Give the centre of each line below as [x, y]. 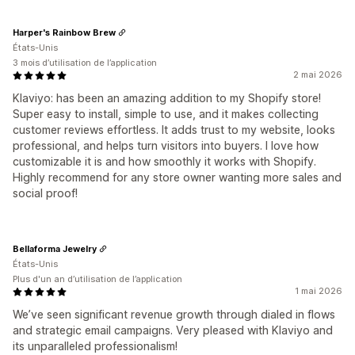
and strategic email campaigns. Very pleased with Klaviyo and [173, 330]
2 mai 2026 [318, 74]
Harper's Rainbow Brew [64, 32]
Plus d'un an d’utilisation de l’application [97, 279]
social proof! [45, 193]
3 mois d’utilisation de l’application [85, 63]
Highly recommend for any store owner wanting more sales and [177, 177]
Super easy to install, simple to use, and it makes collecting [166, 114]
